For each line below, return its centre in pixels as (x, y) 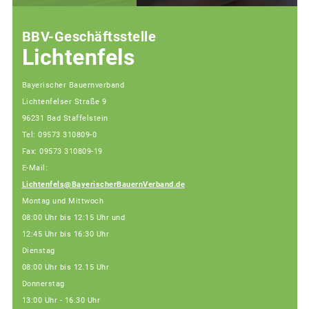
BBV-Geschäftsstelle (89, 36)
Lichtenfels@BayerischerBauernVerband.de (103, 185)
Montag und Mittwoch (62, 201)
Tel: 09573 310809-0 (59, 135)
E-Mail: (34, 168)
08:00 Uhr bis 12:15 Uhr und (73, 218)
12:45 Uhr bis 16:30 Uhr (65, 235)
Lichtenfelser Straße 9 (64, 102)
